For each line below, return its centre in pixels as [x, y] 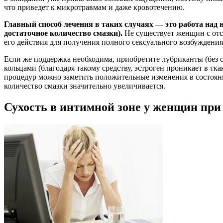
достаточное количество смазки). [63, 33]
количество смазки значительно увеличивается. [85, 86]
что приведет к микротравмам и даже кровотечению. [94, 7]
